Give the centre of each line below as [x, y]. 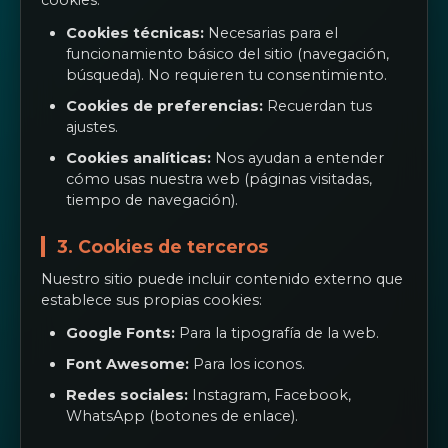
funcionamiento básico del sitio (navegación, [227, 54]
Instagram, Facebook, [269, 395]
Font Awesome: [127, 364]
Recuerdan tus [317, 106]
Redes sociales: [127, 395]
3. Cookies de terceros [162, 246]
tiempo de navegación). [152, 200]
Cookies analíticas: [138, 158]
